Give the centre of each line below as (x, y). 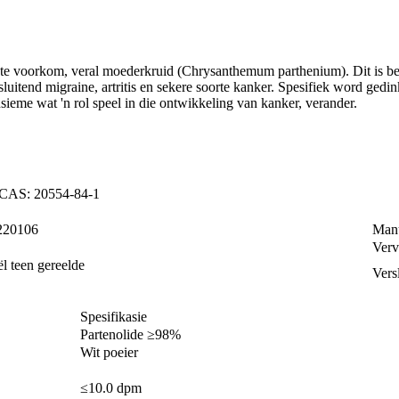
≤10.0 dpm (111, 388)
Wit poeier (109, 353)
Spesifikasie (114, 317)
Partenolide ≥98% (130, 335)
